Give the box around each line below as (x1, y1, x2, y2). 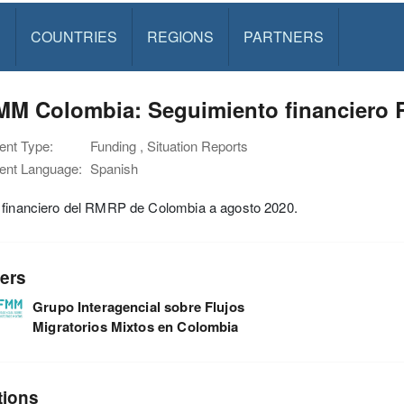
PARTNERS (243, 26, 324, 47)
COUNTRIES (30, 26, 117, 47)
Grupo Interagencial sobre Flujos (32, 296, 244, 317)
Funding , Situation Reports (90, 136, 248, 155)
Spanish (90, 159, 138, 178)
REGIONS (146, 26, 214, 47)
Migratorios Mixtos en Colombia (32, 316, 239, 336)
